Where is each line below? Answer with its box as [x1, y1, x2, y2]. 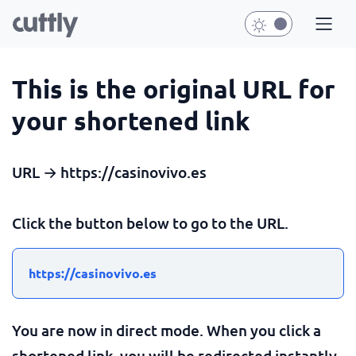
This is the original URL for [12, 73, 335, 105]
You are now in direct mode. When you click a [12, 320, 321, 340]
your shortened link [12, 105, 250, 137]
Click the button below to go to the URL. [12, 213, 288, 233]
